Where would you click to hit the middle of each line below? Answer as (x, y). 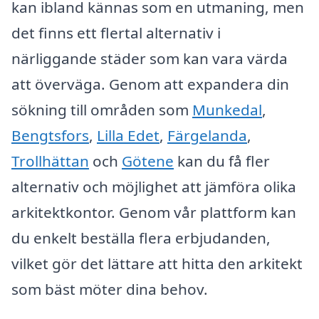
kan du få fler (222, 161)
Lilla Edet (128, 135)
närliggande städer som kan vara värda (150, 58)
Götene (148, 161)
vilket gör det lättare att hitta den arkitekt (157, 263)
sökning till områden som (102, 109)
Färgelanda (207, 135)
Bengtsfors (50, 135)
